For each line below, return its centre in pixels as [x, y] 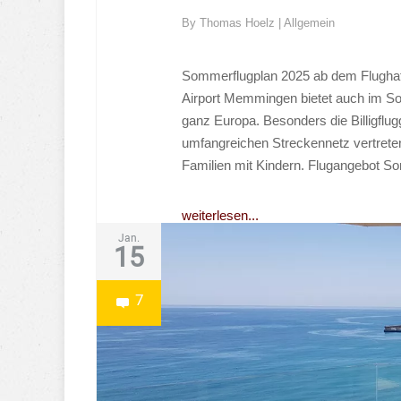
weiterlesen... [220, 215]
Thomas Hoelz [239, 22]
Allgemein [309, 22]
